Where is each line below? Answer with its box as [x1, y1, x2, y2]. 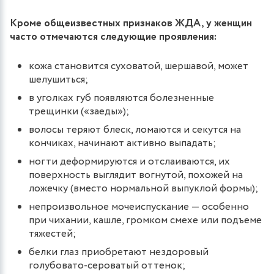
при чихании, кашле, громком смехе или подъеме [29, 212, 262, 228]
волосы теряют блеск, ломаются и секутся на [29, 122, 241, 138]
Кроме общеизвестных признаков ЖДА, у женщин [10, 15, 252, 31]
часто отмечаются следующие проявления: [10, 29, 217, 45]
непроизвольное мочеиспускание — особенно [29, 199, 249, 215]
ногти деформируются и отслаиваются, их [29, 154, 230, 169]
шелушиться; [29, 72, 88, 87]
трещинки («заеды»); [29, 103, 129, 119]
